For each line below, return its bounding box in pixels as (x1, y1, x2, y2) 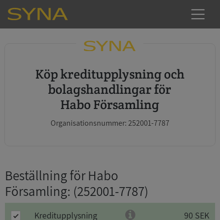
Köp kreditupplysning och (35, 66, 44, 82)
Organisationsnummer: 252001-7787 (50, 118, 169, 128)
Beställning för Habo (5, 166, 118, 184)
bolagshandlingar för (48, 81, 172, 97)
